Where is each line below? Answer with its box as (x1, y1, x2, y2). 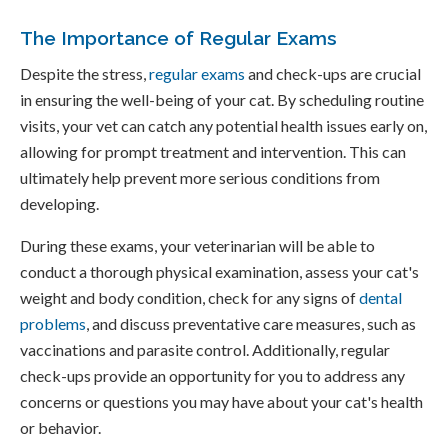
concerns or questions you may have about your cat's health (20, 392, 423, 412)
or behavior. (20, 418, 101, 438)
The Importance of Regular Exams (20, 27, 337, 50)
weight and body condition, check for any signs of (20, 288, 359, 308)
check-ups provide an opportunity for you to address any (20, 366, 405, 386)
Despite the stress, (20, 64, 149, 84)
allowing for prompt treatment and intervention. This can (20, 142, 406, 162)
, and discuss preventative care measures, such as (86, 314, 416, 334)
